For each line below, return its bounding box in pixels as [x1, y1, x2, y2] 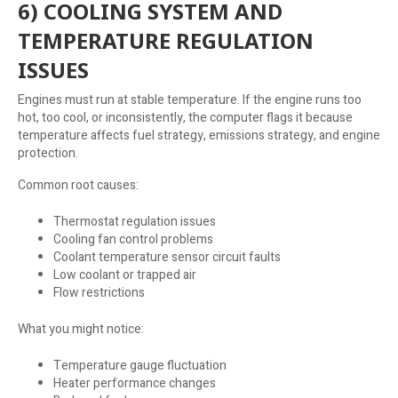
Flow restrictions [53, 283, 145, 302]
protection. [18, 143, 78, 163]
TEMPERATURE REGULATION [18, 25, 314, 55]
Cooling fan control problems [53, 229, 213, 249]
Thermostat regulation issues [53, 211, 216, 231]
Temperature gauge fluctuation [53, 355, 227, 375]
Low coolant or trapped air [53, 265, 196, 284]
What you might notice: [18, 319, 144, 338]
